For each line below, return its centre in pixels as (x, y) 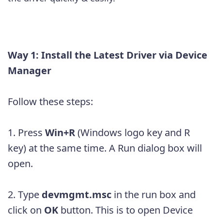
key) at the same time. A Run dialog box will (105, 148)
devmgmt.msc (78, 194)
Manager (30, 70)
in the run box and (155, 194)
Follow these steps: (50, 101)
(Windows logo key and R (132, 132)
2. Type (25, 194)
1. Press (26, 132)
